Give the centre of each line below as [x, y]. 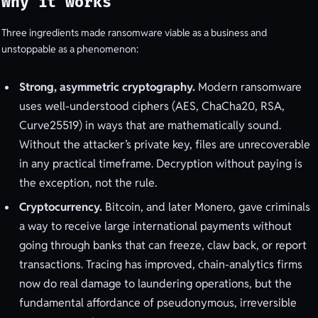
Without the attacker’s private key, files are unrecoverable [165, 145]
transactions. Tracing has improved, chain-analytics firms [161, 265]
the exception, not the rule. [88, 183]
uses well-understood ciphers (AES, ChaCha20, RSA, [152, 106]
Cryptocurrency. [61, 207]
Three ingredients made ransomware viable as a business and [134, 32]
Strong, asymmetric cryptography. [107, 87]
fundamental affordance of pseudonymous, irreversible [158, 303]
